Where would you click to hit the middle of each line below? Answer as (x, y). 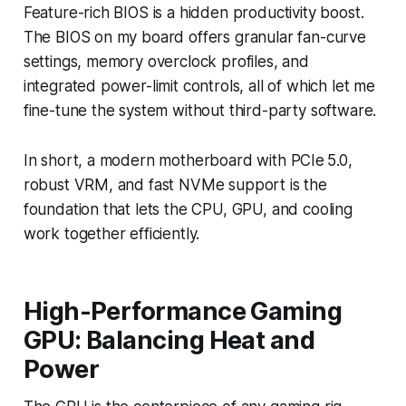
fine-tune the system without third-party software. (200, 110)
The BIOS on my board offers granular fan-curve (194, 37)
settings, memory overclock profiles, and (166, 61)
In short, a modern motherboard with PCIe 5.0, (188, 160)
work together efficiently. (111, 233)
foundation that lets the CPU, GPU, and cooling (188, 209)
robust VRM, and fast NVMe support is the (175, 184)
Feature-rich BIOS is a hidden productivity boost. (193, 12)
